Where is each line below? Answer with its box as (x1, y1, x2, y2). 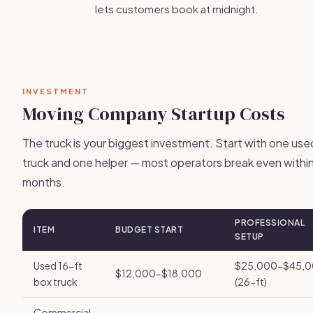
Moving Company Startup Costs (22, 101, 285, 126)
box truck (34, 275, 78, 288)
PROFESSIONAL (235, 217, 305, 228)
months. (22, 175, 65, 189)
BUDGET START (115, 224, 183, 235)
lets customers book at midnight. (95, 2, 259, 15)
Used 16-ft (34, 259, 82, 272)
